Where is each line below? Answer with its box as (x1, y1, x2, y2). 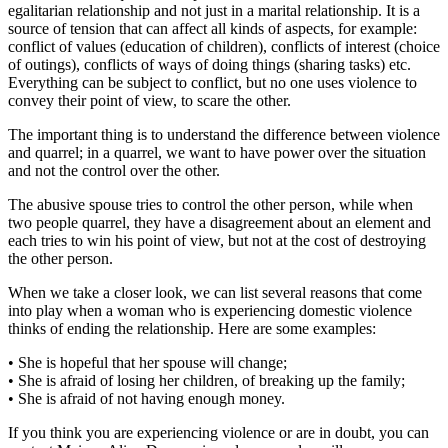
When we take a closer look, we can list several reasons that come (8, 283, 422, 301)
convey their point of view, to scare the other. (8, 91, 291, 109)
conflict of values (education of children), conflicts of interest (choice (8, 37, 440, 55)
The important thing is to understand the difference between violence (8, 125, 440, 143)
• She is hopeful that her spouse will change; (8, 353, 287, 371)
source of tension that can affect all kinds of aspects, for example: (8, 19, 417, 37)
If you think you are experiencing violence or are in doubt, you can (8, 423, 429, 441)
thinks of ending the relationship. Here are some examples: (8, 319, 376, 337)
